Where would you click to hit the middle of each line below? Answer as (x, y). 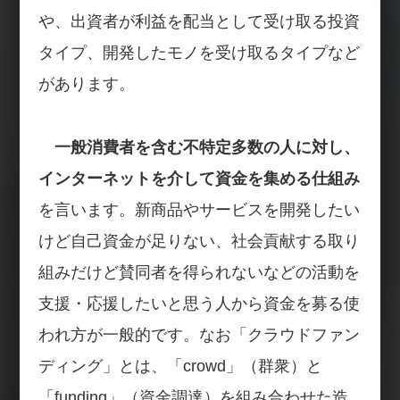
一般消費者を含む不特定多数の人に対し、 (207, 147)
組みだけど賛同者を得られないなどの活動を (199, 272)
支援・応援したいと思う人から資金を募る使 (199, 303)
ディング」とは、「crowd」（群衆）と (180, 366)
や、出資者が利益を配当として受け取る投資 (199, 21)
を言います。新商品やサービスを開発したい (199, 209)
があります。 (86, 83)
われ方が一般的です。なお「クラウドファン (199, 334)
